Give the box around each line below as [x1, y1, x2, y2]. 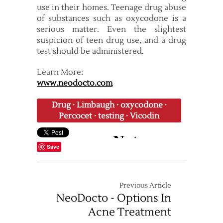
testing [98, 111, 124, 121]
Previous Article [119, 181, 171, 190]
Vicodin [130, 111, 159, 121]
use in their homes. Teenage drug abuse [37, 2, 186, 12]
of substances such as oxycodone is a [37, 13, 186, 23]
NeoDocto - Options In [56, 191, 171, 205]
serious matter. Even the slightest [37, 24, 186, 34]
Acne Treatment [88, 205, 171, 219]
